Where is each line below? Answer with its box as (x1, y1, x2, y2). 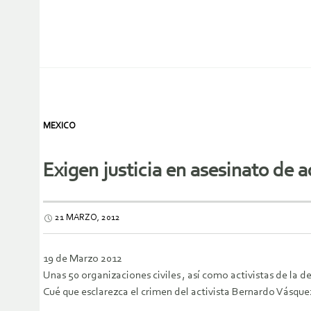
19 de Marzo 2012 (43, 253, 122, 265)
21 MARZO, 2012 (55, 213, 120, 223)
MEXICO (43, 121, 76, 131)
